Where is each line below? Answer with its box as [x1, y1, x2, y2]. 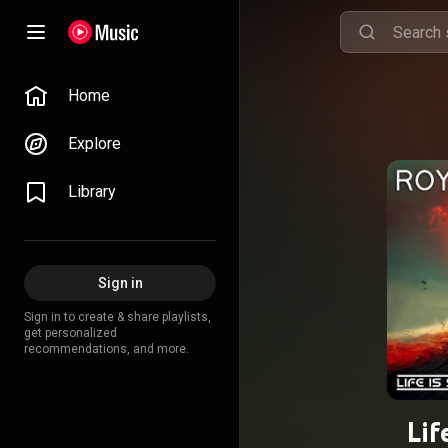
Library [68, 182, 116, 201]
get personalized [24, 326, 117, 340]
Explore [68, 134, 121, 153]
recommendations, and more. [24, 342, 189, 356]
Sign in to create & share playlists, [24, 310, 211, 324]
